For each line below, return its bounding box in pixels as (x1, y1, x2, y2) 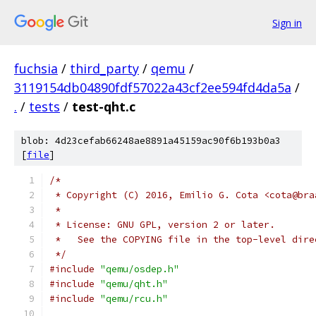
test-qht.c (72, 98, 135, 115)
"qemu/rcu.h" (100, 293, 168, 305)
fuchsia (14, 60, 58, 77)
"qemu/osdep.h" (100, 263, 179, 275)
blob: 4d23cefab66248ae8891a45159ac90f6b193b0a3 (21, 135, 281, 147)
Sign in (272, 16, 302, 30)
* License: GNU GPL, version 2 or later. (49, 219, 275, 231)
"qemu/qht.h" (100, 278, 168, 290)
